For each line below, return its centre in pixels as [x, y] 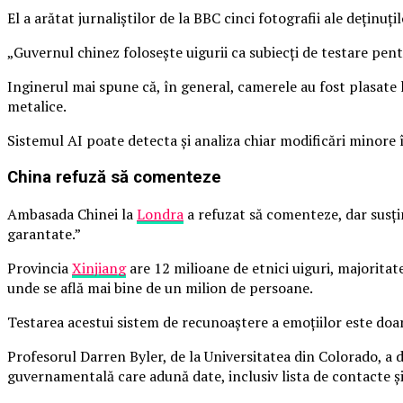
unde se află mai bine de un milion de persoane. [160, 287]
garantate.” [44, 233]
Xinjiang [99, 268]
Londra [160, 214]
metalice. [37, 107]
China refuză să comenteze [114, 178]
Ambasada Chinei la [72, 214]
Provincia [40, 268]
